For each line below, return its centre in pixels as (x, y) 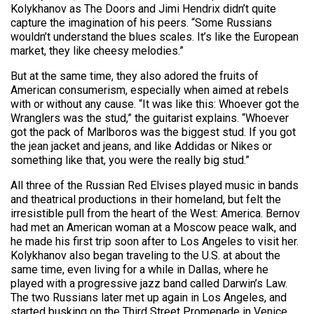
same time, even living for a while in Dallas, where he (139, 269)
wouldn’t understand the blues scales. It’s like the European (155, 37)
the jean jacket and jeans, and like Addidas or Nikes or (141, 146)
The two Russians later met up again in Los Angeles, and (149, 298)
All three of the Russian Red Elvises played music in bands (155, 185)
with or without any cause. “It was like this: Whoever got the (155, 104)
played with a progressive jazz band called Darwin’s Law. (149, 284)
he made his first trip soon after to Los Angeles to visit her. (155, 241)
